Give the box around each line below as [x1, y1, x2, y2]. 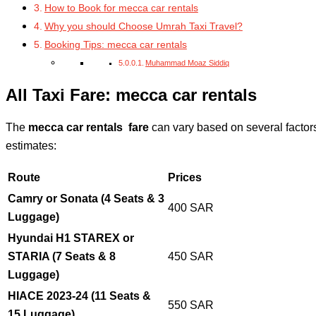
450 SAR [168, 250, 214, 262]
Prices [168, 171, 202, 183]
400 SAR [168, 202, 214, 214]
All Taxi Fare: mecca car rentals [6, 85, 257, 105]
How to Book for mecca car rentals [44, 2, 198, 14]
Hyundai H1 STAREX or [8, 232, 134, 244]
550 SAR [168, 299, 214, 311]
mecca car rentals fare [28, 121, 152, 133]
